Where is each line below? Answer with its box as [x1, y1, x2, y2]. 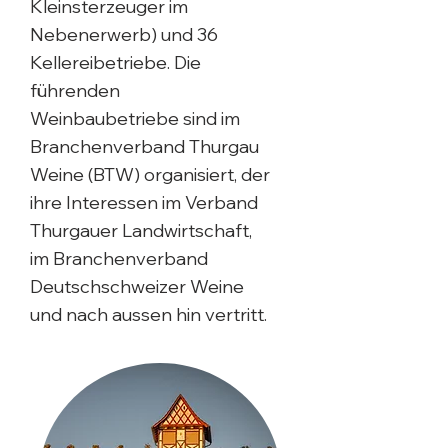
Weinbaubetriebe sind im [30, 107, 240, 130]
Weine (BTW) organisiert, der [30, 163, 270, 186]
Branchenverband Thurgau [30, 135, 259, 158]
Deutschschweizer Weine [30, 275, 244, 298]
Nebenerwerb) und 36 [30, 23, 218, 46]
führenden [30, 79, 120, 102]
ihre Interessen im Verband [30, 191, 258, 214]
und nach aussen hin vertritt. [30, 303, 267, 326]
